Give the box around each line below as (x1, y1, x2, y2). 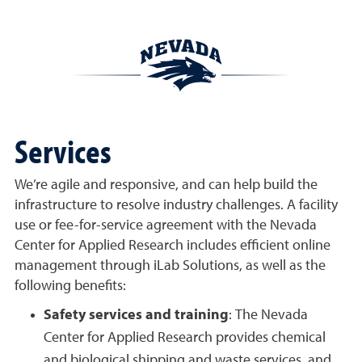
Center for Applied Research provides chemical (44, 330, 326, 346)
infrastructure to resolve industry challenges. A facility (15, 198, 338, 213)
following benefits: (15, 279, 126, 294)
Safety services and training (44, 308, 229, 323)
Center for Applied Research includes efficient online (15, 238, 330, 254)
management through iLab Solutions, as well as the (15, 259, 326, 274)
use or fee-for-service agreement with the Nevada (15, 218, 317, 234)
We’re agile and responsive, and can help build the (15, 178, 318, 193)
